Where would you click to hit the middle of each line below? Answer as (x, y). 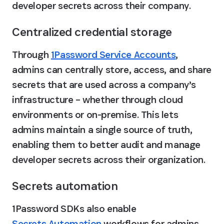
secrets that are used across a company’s (104, 84)
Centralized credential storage (92, 32)
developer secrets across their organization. (109, 159)
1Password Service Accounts (113, 54)
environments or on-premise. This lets (95, 114)
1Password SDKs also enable (75, 208)
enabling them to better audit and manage (106, 144)
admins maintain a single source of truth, (102, 129)
